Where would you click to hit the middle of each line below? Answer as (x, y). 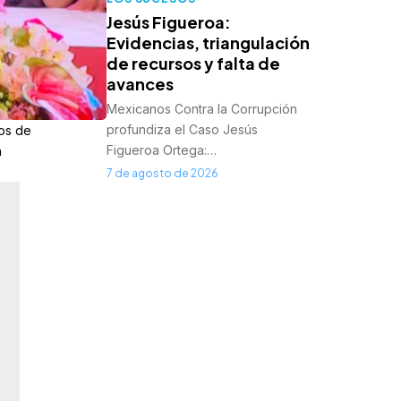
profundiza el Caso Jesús (183, 130)
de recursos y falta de (194, 64)
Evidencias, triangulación (209, 43)
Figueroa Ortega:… (162, 150)
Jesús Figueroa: (169, 22)
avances (141, 84)
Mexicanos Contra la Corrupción (202, 109)
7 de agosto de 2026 (163, 174)
